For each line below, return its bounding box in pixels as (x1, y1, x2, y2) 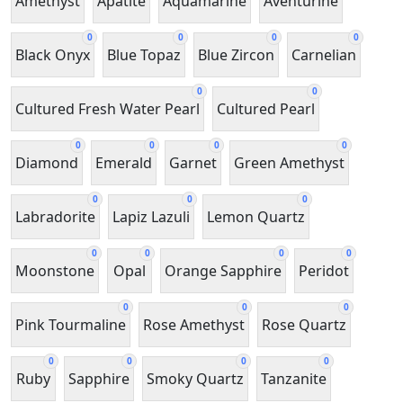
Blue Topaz (107, 44, 181, 65)
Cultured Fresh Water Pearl (15, 98, 200, 119)
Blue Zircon (198, 44, 274, 65)
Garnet (169, 152, 217, 173)
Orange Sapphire (165, 260, 282, 281)
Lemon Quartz (207, 206, 305, 227)
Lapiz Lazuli (112, 206, 190, 227)
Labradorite (15, 206, 95, 227)
